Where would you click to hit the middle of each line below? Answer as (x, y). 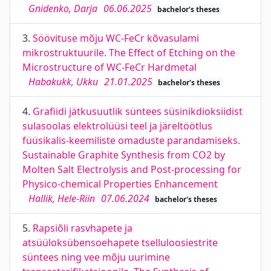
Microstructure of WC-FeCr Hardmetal (109, 67)
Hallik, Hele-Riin (62, 198)
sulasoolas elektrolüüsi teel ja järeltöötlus (117, 126)
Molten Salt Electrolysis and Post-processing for (132, 169)
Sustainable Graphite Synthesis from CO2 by (124, 155)
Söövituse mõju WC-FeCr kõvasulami (116, 38)
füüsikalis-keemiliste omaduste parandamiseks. (131, 140)
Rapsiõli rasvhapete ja (83, 228)
